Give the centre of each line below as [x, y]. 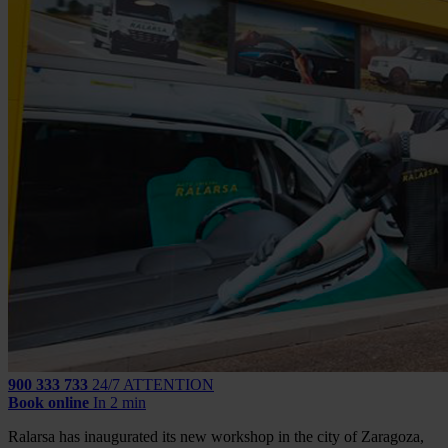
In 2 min [119, 402]
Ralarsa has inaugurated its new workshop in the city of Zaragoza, [216, 436]
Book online [48, 402]
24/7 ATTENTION [153, 384]
